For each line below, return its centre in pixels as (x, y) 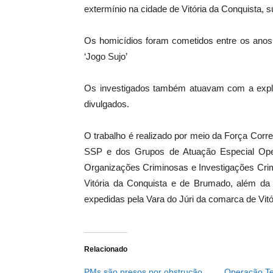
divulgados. (107, 104)
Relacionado (106, 250)
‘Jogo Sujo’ (106, 57)
